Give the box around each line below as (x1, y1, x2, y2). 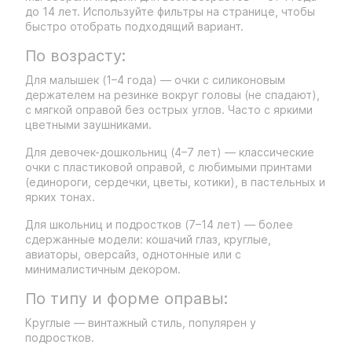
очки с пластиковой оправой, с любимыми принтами (25, 160, 312, 174)
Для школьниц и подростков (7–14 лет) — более (25, 218, 293, 231)
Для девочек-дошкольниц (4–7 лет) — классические (25, 145, 314, 159)
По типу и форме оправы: (25, 289, 228, 308)
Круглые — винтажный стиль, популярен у (25, 316, 256, 329)
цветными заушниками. (25, 118, 152, 131)
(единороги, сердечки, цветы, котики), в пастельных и (25, 175, 325, 189)
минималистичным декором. (25, 262, 181, 276)
